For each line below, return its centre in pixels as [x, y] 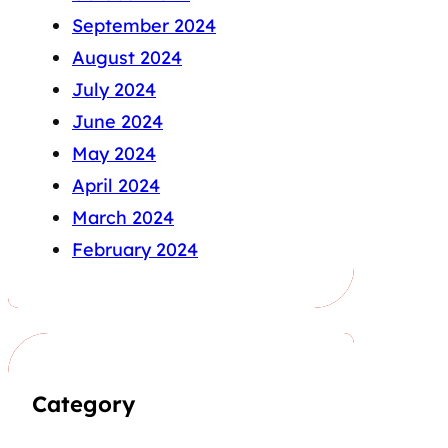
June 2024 [117, 122]
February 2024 [135, 250]
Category [83, 403]
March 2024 [123, 218]
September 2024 [144, 26]
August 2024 [127, 58]
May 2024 [114, 154]
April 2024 [116, 186]
